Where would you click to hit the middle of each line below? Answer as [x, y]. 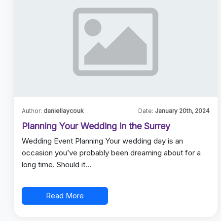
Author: [32, 111]
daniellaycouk [63, 111]
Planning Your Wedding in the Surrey [96, 126]
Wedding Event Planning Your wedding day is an [103, 141]
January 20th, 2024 [183, 111]
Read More [65, 196]
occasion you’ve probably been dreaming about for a [111, 153]
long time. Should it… [57, 165]
